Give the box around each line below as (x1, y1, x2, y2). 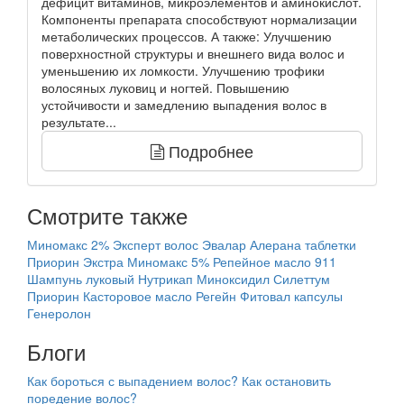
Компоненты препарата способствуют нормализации (41, 10, 357, 29)
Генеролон (27, 304, 91, 323)
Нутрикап (138, 270, 193, 289)
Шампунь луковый (27, 270, 134, 289)
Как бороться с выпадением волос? (27, 372, 238, 390)
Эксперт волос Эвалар (113, 235, 246, 254)
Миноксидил (197, 270, 270, 289)
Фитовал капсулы (240, 287, 343, 306)
